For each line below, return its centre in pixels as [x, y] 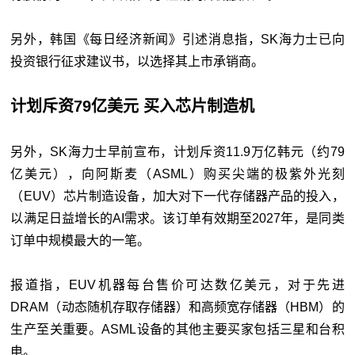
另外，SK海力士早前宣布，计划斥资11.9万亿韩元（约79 [177, 152]
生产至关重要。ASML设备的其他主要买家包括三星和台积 [177, 330]
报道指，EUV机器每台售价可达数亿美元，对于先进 [177, 285]
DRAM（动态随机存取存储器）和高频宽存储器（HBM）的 [177, 307]
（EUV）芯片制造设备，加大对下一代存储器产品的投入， [177, 197]
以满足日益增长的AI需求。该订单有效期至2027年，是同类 [177, 219]
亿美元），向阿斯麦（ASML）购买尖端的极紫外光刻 [177, 174]
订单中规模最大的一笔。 [80, 241]
